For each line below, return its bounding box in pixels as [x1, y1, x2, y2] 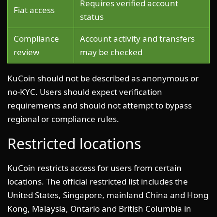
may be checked [80, 46, 142, 58]
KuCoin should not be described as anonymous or [7, 72, 199, 84]
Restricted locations [7, 133, 141, 154]
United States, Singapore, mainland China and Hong [7, 189, 208, 201]
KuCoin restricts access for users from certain [7, 162, 182, 173]
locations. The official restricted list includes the [7, 175, 188, 187]
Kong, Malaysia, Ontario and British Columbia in [7, 202, 191, 214]
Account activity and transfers [80, 32, 195, 44]
